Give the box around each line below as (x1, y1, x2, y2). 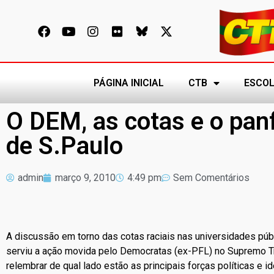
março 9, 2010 (55, 172, 116, 184)
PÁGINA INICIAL (93, 77, 164, 89)
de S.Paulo (6, 131, 123, 161)
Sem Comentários (173, 172, 250, 184)
